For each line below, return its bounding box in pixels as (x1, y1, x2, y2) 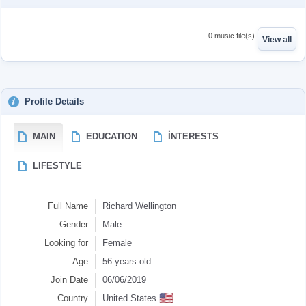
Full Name (48, 201, 88, 211)
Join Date (51, 275, 88, 285)
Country (57, 293, 88, 303)
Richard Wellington (102, 201, 176, 211)
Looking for (44, 238, 88, 248)
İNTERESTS (168, 131, 219, 141)
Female (102, 238, 132, 248)
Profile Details (25, 96, 84, 107)
